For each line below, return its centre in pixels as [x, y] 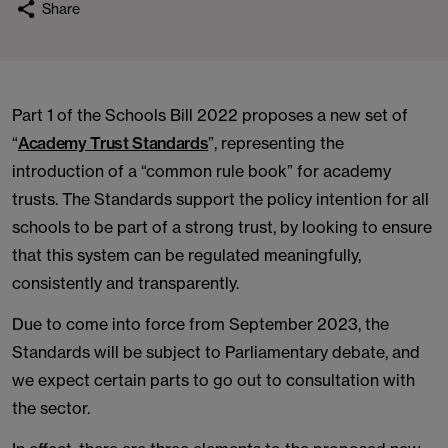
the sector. [51, 408]
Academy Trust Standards [113, 143]
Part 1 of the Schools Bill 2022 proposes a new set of [210, 115]
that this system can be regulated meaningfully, [186, 255]
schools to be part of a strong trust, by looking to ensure [222, 227]
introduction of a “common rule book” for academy [201, 171]
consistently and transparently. [125, 283]
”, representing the [276, 143]
